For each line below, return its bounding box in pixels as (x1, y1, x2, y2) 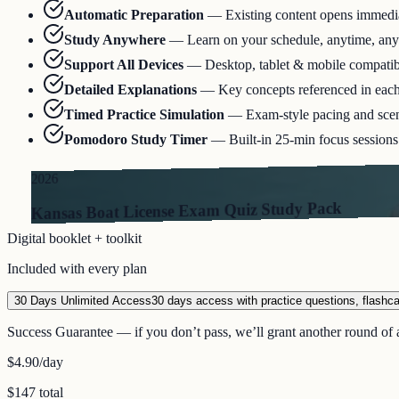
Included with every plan (7, 261, 147, 277)
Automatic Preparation (64, 7, 204, 23)
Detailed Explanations (64, 82, 197, 98)
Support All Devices (64, 57, 183, 73)
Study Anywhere (64, 32, 166, 48)
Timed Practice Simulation (64, 107, 224, 123)
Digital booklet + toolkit (7, 231, 142, 247)
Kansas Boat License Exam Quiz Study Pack (30, 198, 342, 223)
